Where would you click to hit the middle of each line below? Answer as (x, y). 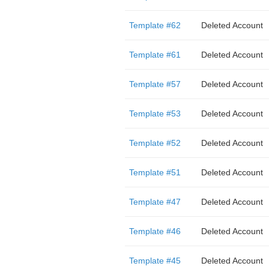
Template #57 (155, 84)
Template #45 (155, 261)
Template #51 (155, 172)
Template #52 (155, 143)
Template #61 (155, 55)
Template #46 (155, 231)
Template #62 (155, 25)
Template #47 (155, 202)
